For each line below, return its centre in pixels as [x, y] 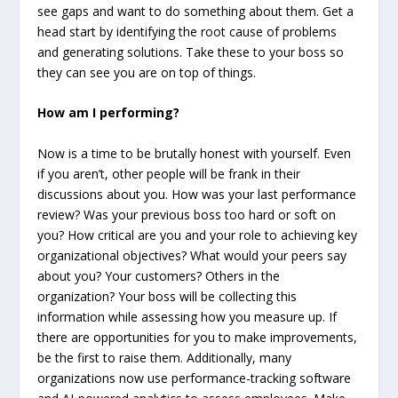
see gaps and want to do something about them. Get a [196, 11]
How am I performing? [109, 113]
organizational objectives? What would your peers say [192, 255]
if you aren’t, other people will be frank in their [169, 173]
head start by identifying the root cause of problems [187, 31]
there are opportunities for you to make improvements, [198, 337]
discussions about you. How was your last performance [197, 194]
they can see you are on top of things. [147, 72]
